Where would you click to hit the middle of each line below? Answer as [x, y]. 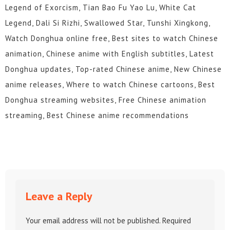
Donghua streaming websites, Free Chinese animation [106, 100]
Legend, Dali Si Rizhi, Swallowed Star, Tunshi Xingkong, [108, 23]
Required [177, 220]
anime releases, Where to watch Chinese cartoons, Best [110, 84]
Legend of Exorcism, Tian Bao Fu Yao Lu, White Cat [101, 7]
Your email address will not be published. [93, 220]
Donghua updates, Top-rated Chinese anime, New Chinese [113, 69]
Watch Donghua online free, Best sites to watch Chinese [112, 38]
